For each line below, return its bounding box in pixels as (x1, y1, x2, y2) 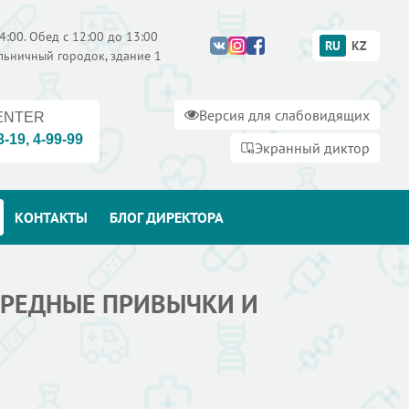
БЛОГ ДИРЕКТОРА (110, 208, 224, 226)
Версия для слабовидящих (199, 106, 370, 124)
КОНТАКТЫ (15, 208, 88, 226)
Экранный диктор (255, 139, 370, 157)
